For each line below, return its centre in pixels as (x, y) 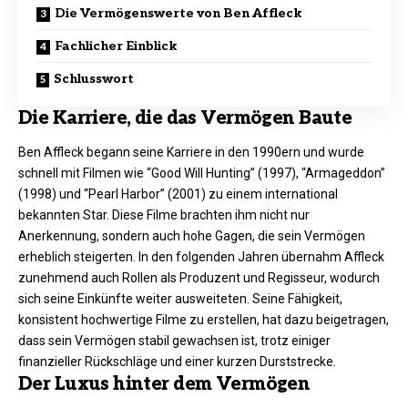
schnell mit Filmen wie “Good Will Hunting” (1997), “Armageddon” (202, 173)
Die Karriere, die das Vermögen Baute (185, 118)
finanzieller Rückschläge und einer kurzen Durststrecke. (177, 362)
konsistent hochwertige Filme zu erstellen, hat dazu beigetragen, (204, 320)
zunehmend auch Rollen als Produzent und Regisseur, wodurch (199, 278)
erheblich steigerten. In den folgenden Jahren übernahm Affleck (201, 257)
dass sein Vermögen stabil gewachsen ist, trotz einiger (174, 341)
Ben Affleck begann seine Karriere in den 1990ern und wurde (191, 153)
